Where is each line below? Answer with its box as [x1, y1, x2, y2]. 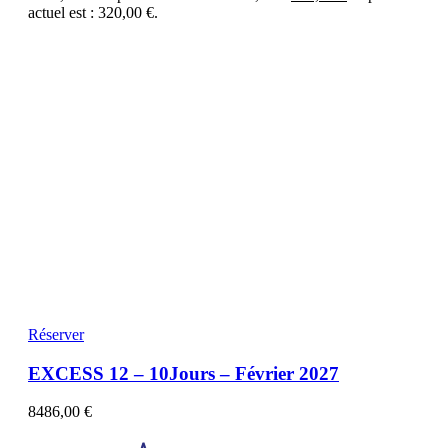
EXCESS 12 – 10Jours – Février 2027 [28, 362, 339, 384]
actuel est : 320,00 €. [28, 3, 158, 21]
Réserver [28, 325, 84, 343]
